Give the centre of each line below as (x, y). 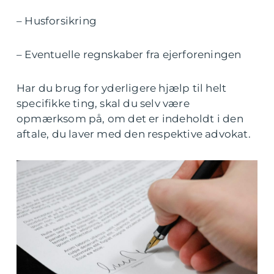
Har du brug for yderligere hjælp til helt (122, 88)
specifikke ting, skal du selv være (103, 103)
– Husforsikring (57, 21)
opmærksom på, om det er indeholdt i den (130, 119)
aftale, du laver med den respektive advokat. (134, 134)
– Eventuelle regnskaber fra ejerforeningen (129, 54)
